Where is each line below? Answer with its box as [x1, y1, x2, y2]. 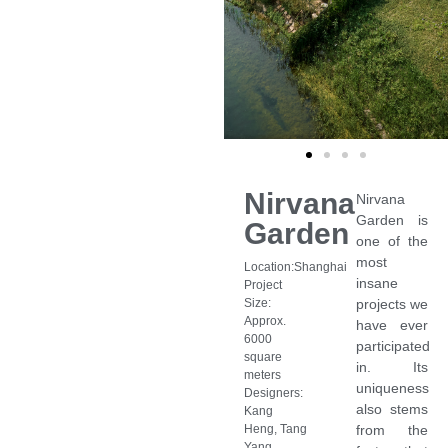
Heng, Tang [244, 422, 307, 437]
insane [356, 275, 398, 292]
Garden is [356, 212, 428, 229]
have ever [356, 317, 428, 334]
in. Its [356, 359, 428, 376]
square [244, 350, 282, 365]
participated [356, 338, 430, 355]
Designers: [244, 386, 303, 401]
